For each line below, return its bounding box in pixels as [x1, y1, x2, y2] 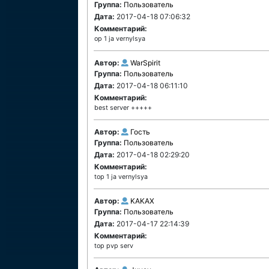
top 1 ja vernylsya [94, 173, 148, 181]
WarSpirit [130, 58, 160, 67]
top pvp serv [94, 242, 133, 250]
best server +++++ [94, 104, 152, 112]
